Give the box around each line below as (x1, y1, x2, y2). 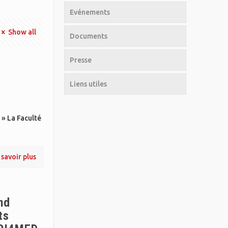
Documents (70, 32, 108, 40)
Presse (70, 56, 92, 64)
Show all (8, 28, 37, 36)
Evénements (70, 8, 110, 16)
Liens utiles (70, 80, 107, 88)
